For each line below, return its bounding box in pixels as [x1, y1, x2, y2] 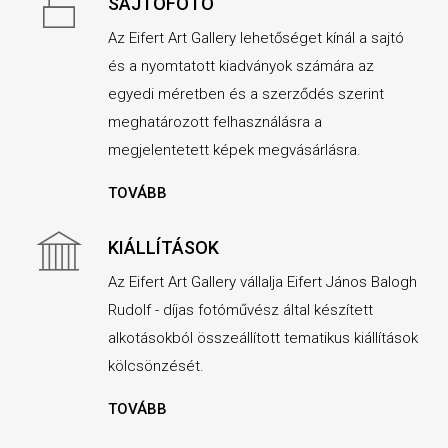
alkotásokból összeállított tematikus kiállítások [107, 329, 418, 348]
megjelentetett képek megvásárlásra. [107, 141, 361, 160]
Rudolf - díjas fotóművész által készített [107, 301, 373, 320]
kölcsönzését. [107, 357, 204, 376]
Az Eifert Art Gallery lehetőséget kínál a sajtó [107, 29, 404, 48]
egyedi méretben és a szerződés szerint [107, 85, 384, 104]
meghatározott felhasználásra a [107, 113, 322, 132]
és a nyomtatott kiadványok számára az [107, 57, 374, 76]
